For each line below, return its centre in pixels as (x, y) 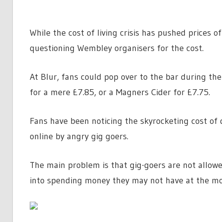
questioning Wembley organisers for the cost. (116, 48)
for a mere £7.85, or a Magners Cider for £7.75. (120, 92)
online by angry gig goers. (79, 137)
